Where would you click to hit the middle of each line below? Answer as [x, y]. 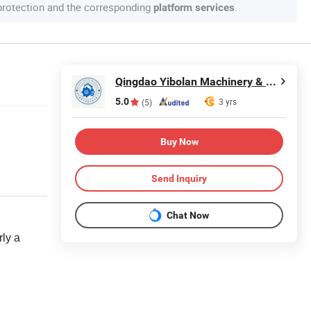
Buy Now [179, 141]
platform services [194, 8]
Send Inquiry [179, 178]
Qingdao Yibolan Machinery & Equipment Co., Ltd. [271, 82]
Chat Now [188, 215]
